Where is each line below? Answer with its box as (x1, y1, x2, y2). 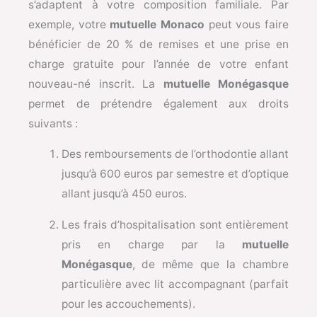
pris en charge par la (61, 237, 242, 251)
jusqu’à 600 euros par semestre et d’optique (61, 167, 289, 181)
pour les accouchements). (61, 296, 195, 311)
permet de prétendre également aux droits (28, 96, 289, 110)
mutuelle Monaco (110, 17, 205, 31)
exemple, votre (28, 17, 110, 31)
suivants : (28, 116, 78, 130)
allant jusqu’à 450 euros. (61, 187, 187, 201)
